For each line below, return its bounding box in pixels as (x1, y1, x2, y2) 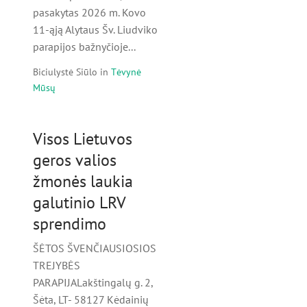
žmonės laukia (33, 170, 133, 192)
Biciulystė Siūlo (33, 64, 97, 78)
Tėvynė (111, 64, 141, 78)
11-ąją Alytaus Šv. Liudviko (33, 23, 158, 37)
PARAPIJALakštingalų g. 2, (33, 275, 153, 289)
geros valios (33, 149, 116, 171)
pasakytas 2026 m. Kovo (33, 5, 146, 20)
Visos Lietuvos (33, 127, 132, 149)
